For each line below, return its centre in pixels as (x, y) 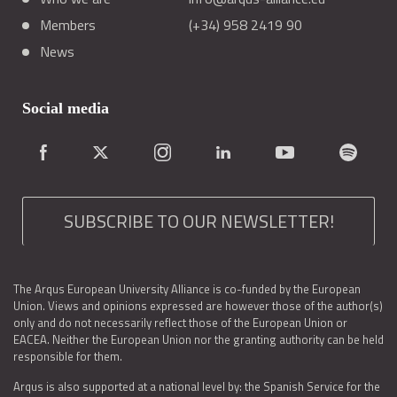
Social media (66, 108)
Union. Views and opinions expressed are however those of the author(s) (198, 306)
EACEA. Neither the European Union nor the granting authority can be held (198, 339)
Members (68, 25)
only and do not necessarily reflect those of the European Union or (180, 323)
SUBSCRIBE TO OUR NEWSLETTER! (198, 221)
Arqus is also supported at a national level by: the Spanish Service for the (197, 386)
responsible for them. (68, 356)
